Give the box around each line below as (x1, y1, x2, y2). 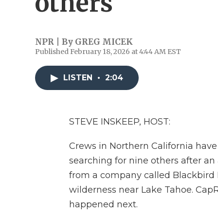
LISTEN (63, 73, 95, 82)
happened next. (69, 199, 138, 210)
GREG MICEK (75, 36, 133, 47)
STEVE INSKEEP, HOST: (69, 116, 170, 127)
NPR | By (35, 36, 75, 47)
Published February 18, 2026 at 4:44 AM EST (35, 47, 181, 56)
